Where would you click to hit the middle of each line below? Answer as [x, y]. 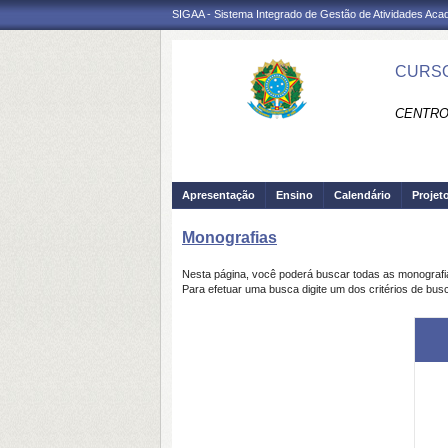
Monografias [229, 237]
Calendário [362, 195]
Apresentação [218, 195]
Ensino [294, 195]
